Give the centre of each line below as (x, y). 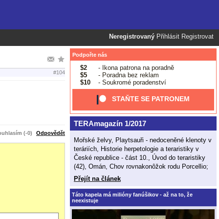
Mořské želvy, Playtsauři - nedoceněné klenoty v (143, 140)
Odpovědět (51, 133)
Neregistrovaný (132, 37)
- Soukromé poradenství (131, 82)
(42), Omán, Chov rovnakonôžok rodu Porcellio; (141, 166)
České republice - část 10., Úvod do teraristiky (140, 157)
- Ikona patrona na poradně (135, 67)
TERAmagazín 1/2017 (110, 123)
